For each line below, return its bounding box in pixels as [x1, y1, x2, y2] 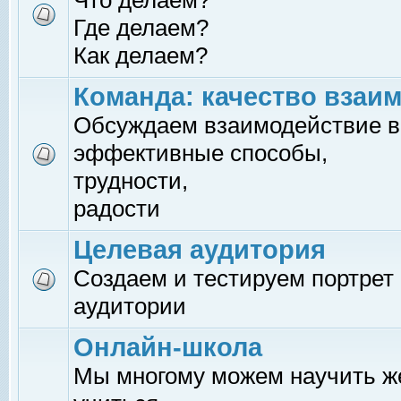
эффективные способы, [73, 140, 328, 166]
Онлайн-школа [73, 333, 262, 362]
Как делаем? [73, 42, 208, 69]
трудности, [73, 167, 188, 194]
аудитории [73, 293, 186, 320]
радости [73, 195, 160, 222]
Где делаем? [73, 14, 209, 41]
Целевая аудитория [73, 235, 326, 264]
